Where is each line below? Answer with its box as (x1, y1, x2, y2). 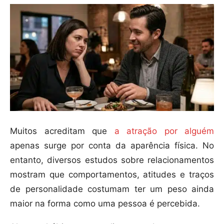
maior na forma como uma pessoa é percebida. (10, 198, 200, 209)
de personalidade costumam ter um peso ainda (10, 184, 214, 194)
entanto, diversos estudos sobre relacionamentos (10, 155, 214, 165)
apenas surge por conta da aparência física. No (10, 140, 214, 151)
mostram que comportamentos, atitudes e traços (10, 169, 214, 180)
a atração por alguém (107, 126, 214, 136)
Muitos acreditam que (10, 126, 107, 136)
